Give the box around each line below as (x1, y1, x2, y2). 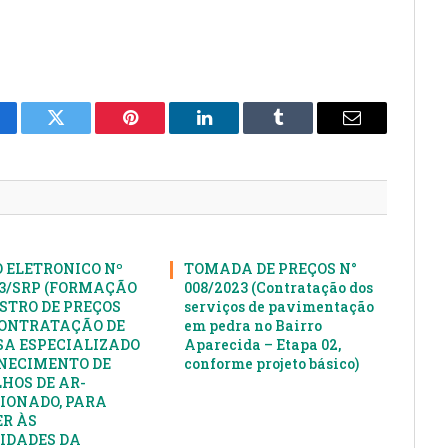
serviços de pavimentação (184, 297, 375, 317)
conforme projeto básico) (184, 354, 360, 374)
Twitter (54, 123, 107, 142)
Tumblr (276, 123, 330, 142)
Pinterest (128, 123, 192, 142)
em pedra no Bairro (184, 316, 323, 336)
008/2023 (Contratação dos (184, 278, 374, 298)
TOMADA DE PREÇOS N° (184, 259, 358, 279)
